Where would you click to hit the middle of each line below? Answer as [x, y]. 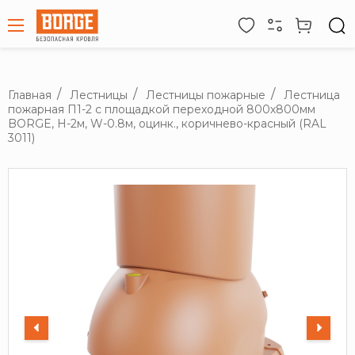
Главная [30, 95]
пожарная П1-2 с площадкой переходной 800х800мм [162, 109]
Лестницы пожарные [206, 95]
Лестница [312, 95]
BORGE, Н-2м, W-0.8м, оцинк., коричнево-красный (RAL [167, 123]
